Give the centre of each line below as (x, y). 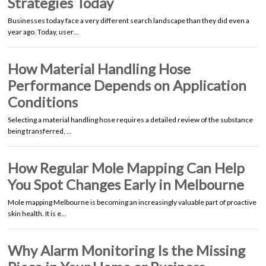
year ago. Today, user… (43, 31)
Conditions (43, 102)
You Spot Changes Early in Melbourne (126, 184)
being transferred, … (40, 131)
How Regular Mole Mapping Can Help (126, 167)
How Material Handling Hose (99, 68)
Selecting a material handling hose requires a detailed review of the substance (130, 119)
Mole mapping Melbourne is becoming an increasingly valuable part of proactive (132, 202)
